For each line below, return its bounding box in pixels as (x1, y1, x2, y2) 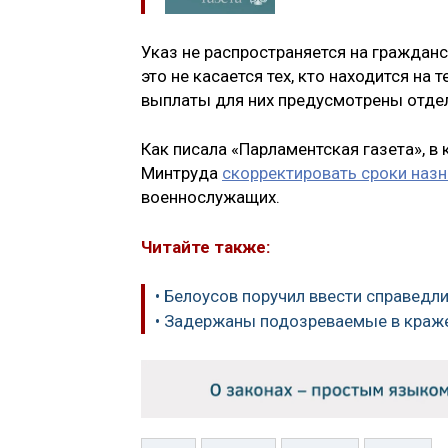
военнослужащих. (141, 187, 280, 208)
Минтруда (141, 163, 222, 184)
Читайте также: (141, 236, 270, 257)
